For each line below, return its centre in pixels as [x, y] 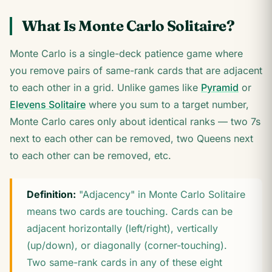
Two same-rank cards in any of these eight [124, 262]
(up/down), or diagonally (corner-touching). [127, 245]
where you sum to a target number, [167, 104]
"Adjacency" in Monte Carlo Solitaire [161, 194]
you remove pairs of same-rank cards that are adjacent [136, 70]
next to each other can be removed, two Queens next [131, 138]
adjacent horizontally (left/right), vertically [122, 228]
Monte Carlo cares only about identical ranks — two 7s [135, 121]
